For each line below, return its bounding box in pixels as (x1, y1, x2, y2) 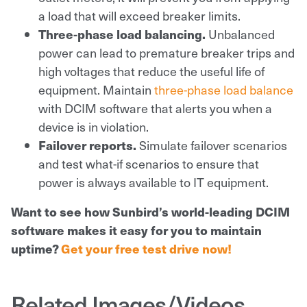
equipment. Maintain (38, 80, 154, 98)
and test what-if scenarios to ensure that (38, 154, 259, 172)
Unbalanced (208, 25, 275, 42)
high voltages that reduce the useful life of (38, 62, 265, 79)
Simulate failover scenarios (139, 136, 287, 153)
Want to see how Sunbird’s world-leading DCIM (11, 202, 290, 220)
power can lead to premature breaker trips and (38, 43, 295, 61)
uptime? (11, 239, 61, 257)
